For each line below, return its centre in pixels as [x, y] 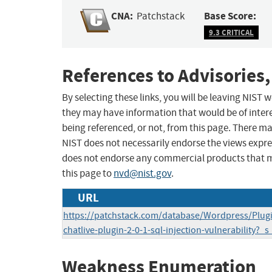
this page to [88, 174]
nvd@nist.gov [142, 174]
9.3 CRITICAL [231, 32]
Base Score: [230, 16]
